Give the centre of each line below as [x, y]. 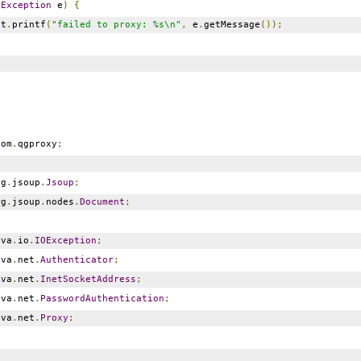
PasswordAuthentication [102, 298]
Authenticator [77, 259]
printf [29, 24]
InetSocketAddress [88, 279]
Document [102, 201]
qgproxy [37, 143]
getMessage [232, 24]
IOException [65, 240]
